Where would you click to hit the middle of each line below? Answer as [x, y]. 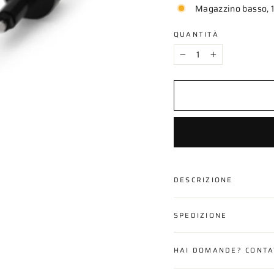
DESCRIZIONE [203, 180]
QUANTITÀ [196, 34]
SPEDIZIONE [201, 215]
